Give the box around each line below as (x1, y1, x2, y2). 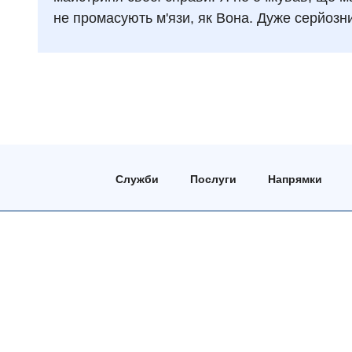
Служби (115, 173, 159, 185)
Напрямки (267, 173, 322, 185)
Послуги (189, 173, 236, 185)
